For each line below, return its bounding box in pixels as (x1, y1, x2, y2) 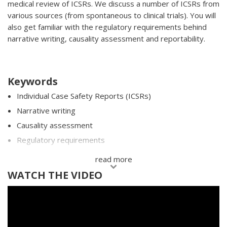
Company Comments (17, 149, 89, 160)
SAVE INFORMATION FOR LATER (16, 181, 116, 191)
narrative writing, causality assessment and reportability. (8, 33, 205, 44)
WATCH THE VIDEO (8, 168, 102, 182)
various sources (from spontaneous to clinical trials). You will (8, 10, 216, 20)
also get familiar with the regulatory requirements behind (8, 22, 207, 32)
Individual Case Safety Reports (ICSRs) (17, 91, 151, 101)
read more (95, 154, 132, 164)
